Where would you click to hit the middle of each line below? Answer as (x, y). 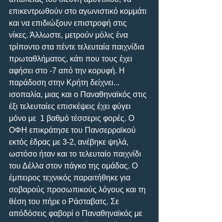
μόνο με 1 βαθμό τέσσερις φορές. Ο (73, 118)
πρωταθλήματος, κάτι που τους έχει (72, 58)
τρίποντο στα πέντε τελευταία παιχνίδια (78, 47)
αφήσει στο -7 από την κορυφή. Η (68, 70)
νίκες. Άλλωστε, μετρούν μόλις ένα (69, 35)
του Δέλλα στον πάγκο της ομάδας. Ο (74, 166)
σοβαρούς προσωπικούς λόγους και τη (78, 189)
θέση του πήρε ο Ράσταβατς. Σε (65, 201)
